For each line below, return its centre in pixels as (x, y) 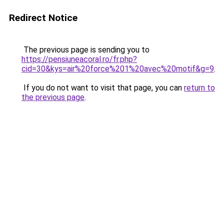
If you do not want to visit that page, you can (103, 88)
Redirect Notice (43, 18)
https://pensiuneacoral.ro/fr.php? (79, 59)
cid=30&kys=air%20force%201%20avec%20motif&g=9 (118, 69)
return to (199, 88)
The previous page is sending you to (85, 50)
